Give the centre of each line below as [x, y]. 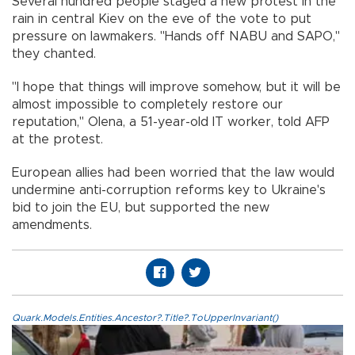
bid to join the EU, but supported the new [141, 208]
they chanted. [54, 54]
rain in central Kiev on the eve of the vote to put [162, 19]
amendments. [52, 225]
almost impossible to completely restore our [147, 105]
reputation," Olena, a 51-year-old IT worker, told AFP [171, 122]
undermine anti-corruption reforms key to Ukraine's [169, 191]
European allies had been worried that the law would [173, 173]
